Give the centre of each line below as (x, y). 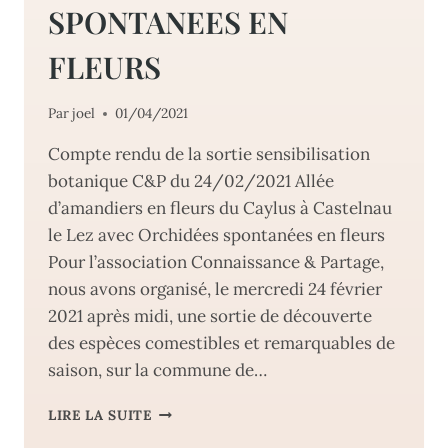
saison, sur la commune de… (157, 370)
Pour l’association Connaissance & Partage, (216, 262)
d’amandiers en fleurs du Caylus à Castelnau (220, 208)
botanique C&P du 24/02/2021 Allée (191, 181)
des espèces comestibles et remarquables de (221, 343)
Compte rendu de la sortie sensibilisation (209, 154)
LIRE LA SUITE (100, 415)
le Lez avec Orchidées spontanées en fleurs (216, 235)
